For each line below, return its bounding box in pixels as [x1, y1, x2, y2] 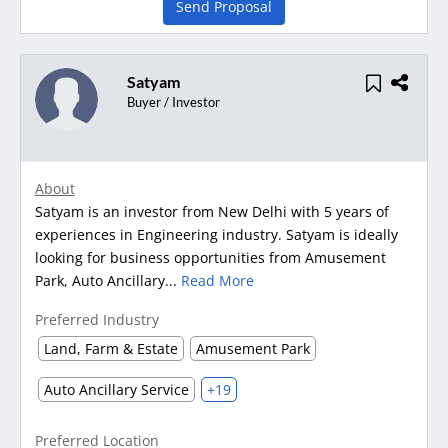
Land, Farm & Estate [43, 339, 178, 359]
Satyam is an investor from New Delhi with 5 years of [34, 202, 389, 222]
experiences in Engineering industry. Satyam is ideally [34, 225, 398, 245]
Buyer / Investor [126, 94, 220, 111]
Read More [180, 271, 254, 291]
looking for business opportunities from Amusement [34, 248, 386, 268]
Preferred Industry [34, 310, 159, 330]
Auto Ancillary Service [43, 380, 189, 400]
